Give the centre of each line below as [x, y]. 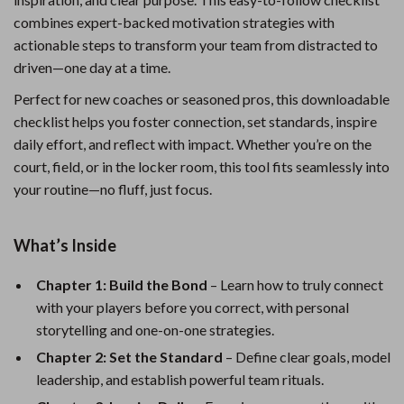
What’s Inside [65, 245]
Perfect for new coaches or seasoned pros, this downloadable [202, 99]
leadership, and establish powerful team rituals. [180, 379]
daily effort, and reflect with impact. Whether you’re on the [193, 144]
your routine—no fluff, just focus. [113, 189]
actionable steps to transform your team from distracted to [196, 45]
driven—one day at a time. [92, 67]
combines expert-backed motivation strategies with [174, 22]
